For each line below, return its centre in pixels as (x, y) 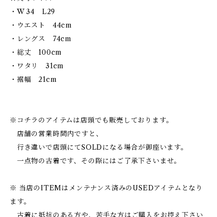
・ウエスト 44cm (41, 25)
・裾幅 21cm (33, 79)
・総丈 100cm (36, 52)
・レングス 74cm (41, 39)
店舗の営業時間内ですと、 (56, 134)
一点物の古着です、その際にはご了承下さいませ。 (96, 161)
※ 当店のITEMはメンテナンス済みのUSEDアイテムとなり (106, 188)
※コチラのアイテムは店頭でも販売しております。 (92, 120)
